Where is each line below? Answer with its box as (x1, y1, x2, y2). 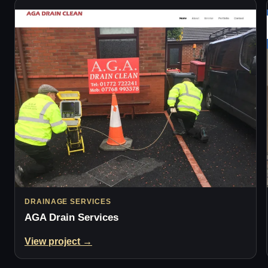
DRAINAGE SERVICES (25, 197, 111, 205)
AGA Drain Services (25, 212, 118, 224)
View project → (25, 236, 92, 247)
